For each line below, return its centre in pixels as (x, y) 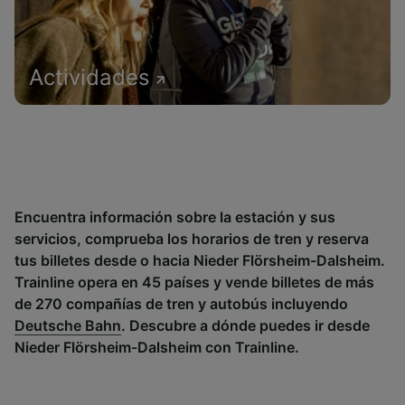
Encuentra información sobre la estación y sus (175, 217)
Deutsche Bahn (68, 325)
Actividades (89, 77)
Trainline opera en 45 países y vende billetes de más (194, 282)
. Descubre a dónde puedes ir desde (245, 325)
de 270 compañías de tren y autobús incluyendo (181, 304)
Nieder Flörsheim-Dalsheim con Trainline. (157, 347)
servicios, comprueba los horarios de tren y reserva (192, 239)
